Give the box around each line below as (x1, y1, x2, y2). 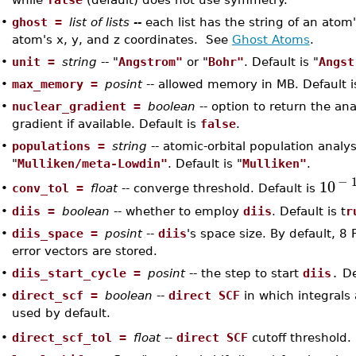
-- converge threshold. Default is (117, 180, 315, 195)
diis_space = (11, 226, 105, 240)
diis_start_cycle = (11, 266, 148, 280)
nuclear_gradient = (11, 99, 148, 113)
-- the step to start (184, 266, 303, 280)
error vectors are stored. (11, 244, 157, 257)
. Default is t (271, 204, 346, 218)
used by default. (11, 306, 110, 319)
